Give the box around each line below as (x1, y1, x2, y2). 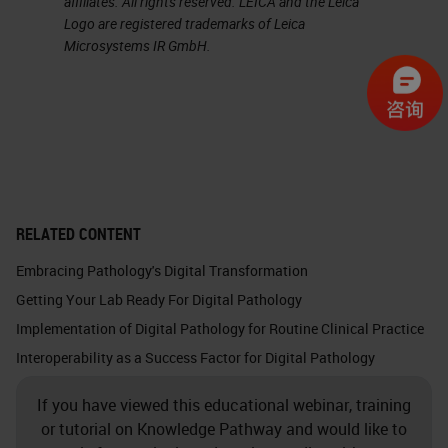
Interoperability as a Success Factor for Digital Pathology (16, 348, 375, 368)
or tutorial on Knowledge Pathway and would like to (41, 418, 407, 441)
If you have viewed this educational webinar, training (37, 394, 411, 417)
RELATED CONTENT (16, 223, 141, 246)
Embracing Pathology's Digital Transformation (16, 261, 308, 281)
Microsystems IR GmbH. (64, 36, 211, 56)
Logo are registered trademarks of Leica (64, 14, 305, 34)
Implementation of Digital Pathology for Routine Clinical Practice (16, 319, 424, 339)
